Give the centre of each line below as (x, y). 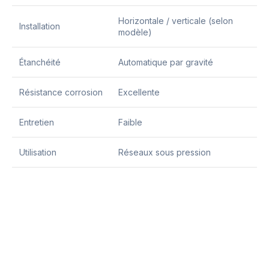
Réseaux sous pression (165, 152)
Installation (40, 26)
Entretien (37, 122)
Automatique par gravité (166, 62)
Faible (130, 122)
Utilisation (38, 152)
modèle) (135, 32)
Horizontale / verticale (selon (176, 21)
